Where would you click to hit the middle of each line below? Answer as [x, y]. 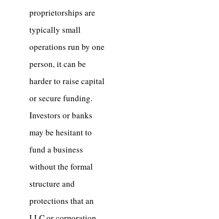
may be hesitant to [61, 132]
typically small [55, 30]
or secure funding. [61, 98]
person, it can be [58, 64]
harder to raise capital [67, 81]
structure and [52, 184]
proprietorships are [62, 13]
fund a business [56, 150]
